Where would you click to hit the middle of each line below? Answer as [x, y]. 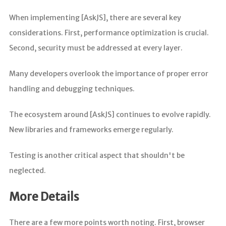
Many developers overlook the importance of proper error [108, 74]
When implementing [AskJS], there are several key [95, 18]
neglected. [27, 171]
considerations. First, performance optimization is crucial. [109, 33]
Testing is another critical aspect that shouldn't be [97, 156]
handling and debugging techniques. [72, 89]
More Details [44, 197]
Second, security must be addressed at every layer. [96, 48]
